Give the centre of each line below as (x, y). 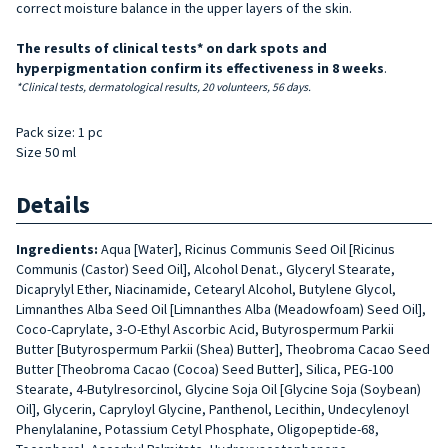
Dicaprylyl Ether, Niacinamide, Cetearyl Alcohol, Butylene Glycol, (206, 289)
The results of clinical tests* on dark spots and (171, 47)
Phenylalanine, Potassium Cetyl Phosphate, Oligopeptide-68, (197, 429)
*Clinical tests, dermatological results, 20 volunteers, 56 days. (163, 87)
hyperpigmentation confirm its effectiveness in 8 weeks (200, 67)
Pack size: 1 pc (59, 132)
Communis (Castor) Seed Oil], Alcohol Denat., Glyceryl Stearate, (205, 269)
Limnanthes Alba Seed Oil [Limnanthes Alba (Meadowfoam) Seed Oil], (221, 309)
